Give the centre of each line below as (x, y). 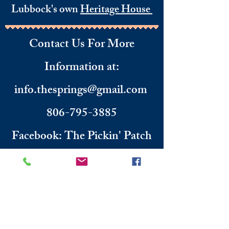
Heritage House (116, 10)
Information (74, 68)
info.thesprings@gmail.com (81, 91)
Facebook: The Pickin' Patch (82, 137)
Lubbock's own (46, 10)
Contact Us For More (82, 45)
